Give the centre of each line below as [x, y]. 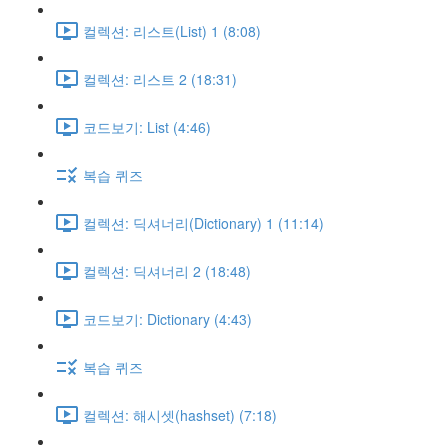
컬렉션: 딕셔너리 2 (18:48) [167, 270]
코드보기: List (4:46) [147, 126]
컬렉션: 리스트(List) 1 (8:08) [172, 30]
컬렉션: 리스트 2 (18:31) [160, 78]
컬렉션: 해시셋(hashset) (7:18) [180, 414]
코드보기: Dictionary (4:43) [167, 318]
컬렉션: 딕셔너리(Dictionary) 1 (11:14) [203, 222]
